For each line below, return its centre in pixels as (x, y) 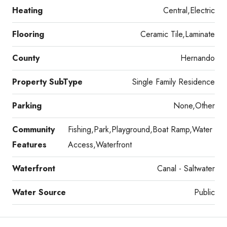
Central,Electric (189, 10)
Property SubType (47, 82)
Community (33, 129)
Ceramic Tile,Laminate (178, 34)
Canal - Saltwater (186, 168)
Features (29, 144)
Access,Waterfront (100, 144)
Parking (27, 105)
